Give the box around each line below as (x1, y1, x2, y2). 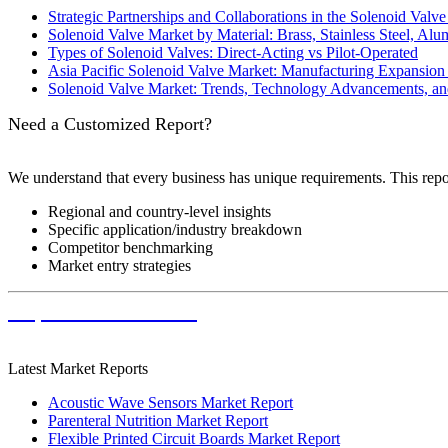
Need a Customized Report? (8, 114, 212, 135)
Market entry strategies (48, 257, 191, 275)
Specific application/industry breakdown (48, 221, 302, 239)
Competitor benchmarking (48, 239, 213, 257)
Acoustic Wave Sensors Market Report (48, 394, 293, 412)
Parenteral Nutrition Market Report (48, 412, 268, 430)
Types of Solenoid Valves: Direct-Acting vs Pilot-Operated (48, 44, 418, 62)
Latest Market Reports (8, 360, 148, 378)
